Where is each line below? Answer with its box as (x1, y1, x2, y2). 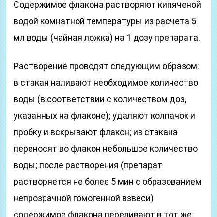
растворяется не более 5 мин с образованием (14, 176, 202, 186)
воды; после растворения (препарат (14, 160, 163, 170)
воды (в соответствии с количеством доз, (14, 94, 186, 104)
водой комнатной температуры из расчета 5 (14, 16, 197, 26)
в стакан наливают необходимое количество (14, 77, 199, 88)
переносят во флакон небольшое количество (14, 143, 198, 154)
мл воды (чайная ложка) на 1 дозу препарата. (14, 32, 201, 43)
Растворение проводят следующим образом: (14, 61, 200, 71)
